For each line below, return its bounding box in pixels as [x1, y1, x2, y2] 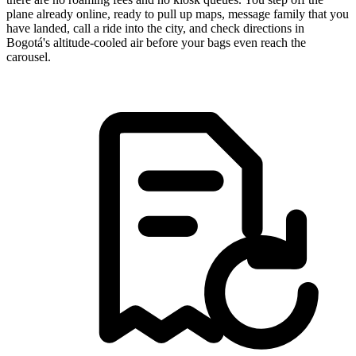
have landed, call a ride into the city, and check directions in [6, 21, 304, 35]
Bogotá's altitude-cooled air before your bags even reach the [6, 35, 306, 49]
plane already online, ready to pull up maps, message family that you [6, 6, 349, 21]
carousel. [6, 49, 51, 64]
